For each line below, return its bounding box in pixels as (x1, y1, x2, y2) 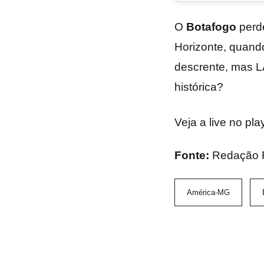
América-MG (186, 188, 230, 197)
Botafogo (186, 21, 236, 33)
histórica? (174, 81, 223, 93)
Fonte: (174, 149, 212, 161)
